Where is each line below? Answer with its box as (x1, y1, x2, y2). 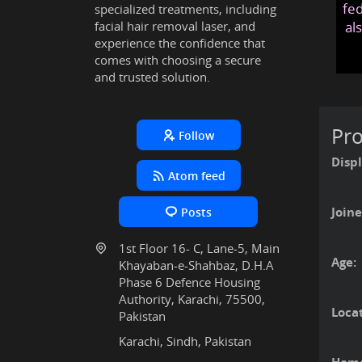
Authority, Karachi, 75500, (119, 291, 265, 307)
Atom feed (167, 168, 225, 183)
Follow (179, 128, 215, 143)
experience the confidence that (95, 35, 265, 51)
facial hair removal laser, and (95, 18, 255, 34)
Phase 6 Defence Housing (119, 274, 260, 290)
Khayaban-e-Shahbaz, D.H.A (119, 257, 274, 273)
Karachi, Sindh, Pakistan (119, 333, 251, 349)
